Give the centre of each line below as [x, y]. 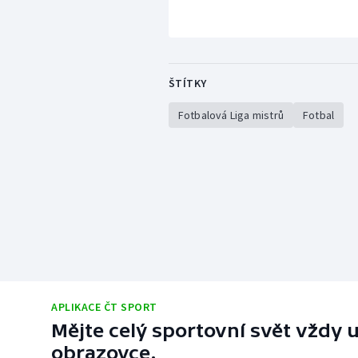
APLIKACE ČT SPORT [104, 307]
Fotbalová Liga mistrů [231, 115]
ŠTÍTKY [187, 84]
